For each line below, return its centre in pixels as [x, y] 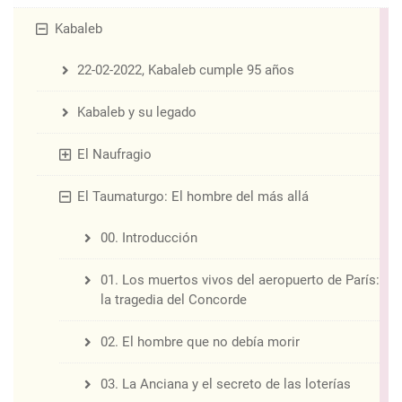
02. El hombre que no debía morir [200, 342]
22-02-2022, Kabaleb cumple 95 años [186, 70]
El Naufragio [114, 155]
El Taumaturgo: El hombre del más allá [193, 197]
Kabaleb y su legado [137, 113]
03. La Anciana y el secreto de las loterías [225, 385]
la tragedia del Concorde [173, 300]
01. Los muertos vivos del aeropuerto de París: [240, 280]
